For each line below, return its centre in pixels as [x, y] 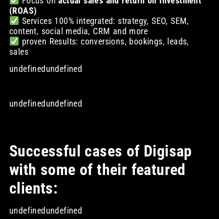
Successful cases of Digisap [100, 151]
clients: [33, 188]
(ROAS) [23, 10]
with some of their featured [97, 170]
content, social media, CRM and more [78, 31]
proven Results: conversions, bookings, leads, [104, 41]
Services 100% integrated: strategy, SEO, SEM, [104, 21]
